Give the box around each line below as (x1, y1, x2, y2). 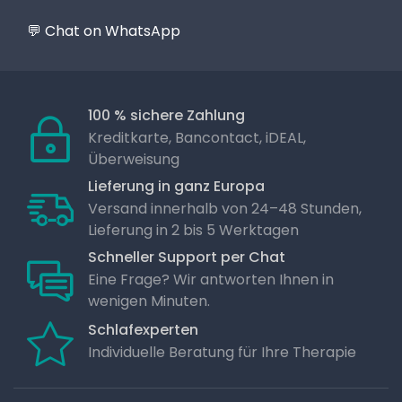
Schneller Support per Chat (88, 246, 285, 267)
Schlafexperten (88, 319, 198, 341)
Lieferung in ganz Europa (88, 175, 265, 197)
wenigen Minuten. (88, 290, 210, 311)
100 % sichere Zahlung (88, 104, 245, 126)
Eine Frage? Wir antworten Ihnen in (88, 268, 334, 290)
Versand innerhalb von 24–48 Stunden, (88, 197, 362, 219)
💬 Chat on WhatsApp (27, 20, 180, 41)
